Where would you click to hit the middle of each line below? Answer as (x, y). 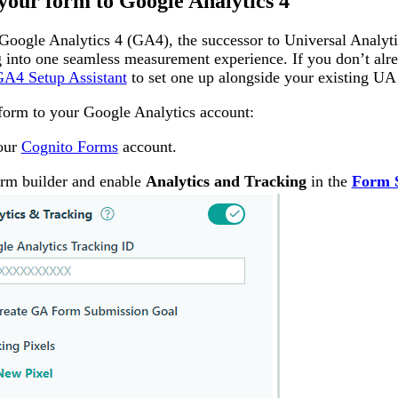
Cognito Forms (69, 146)
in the (329, 181)
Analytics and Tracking (226, 181)
